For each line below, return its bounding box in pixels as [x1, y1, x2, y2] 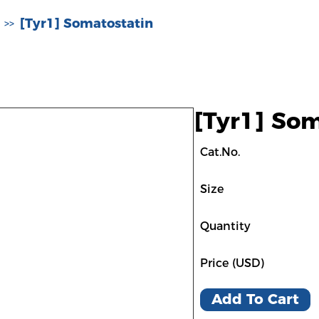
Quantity [200, 219, 251, 233]
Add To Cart [211, 291, 299, 308]
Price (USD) [200, 256, 264, 270]
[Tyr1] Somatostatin [20, 16, 153, 31]
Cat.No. [200, 145, 240, 159]
